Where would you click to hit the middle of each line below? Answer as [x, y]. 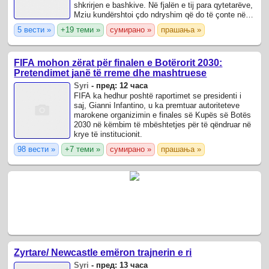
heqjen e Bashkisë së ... [116, 25]
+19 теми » [81, 30]
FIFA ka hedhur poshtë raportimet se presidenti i [158, 96]
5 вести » [35, 30]
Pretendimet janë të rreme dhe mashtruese [110, 73]
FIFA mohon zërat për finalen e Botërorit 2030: [118, 63]
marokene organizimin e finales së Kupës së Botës [163, 115]
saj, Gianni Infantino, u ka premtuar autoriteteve [157, 106]
